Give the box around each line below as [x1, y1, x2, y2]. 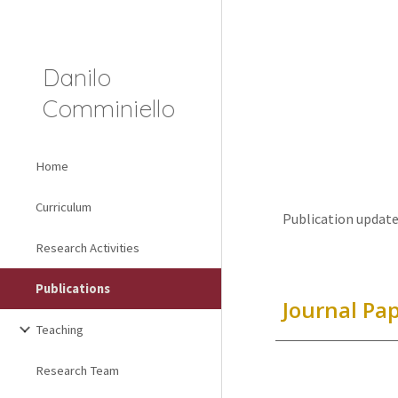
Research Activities [36, 240, 139, 256]
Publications [36, 281, 110, 297]
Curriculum [36, 199, 92, 215]
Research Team [36, 362, 119, 378]
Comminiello [43, 93, 175, 123]
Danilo [43, 62, 111, 92]
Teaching [36, 322, 84, 338]
